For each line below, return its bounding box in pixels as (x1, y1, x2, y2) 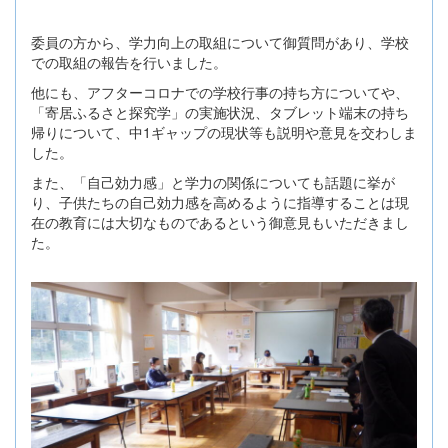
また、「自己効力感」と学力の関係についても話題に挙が (31, 171, 395, 192)
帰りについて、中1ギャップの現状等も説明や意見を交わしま (31, 121, 417, 142)
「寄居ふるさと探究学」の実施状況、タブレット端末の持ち (31, 101, 409, 122)
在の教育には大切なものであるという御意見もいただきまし (31, 211, 409, 232)
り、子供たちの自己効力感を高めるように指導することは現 (31, 191, 409, 212)
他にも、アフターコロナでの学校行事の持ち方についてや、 (31, 81, 409, 102)
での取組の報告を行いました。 (31, 51, 227, 72)
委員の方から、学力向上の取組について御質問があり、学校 (31, 31, 409, 52)
